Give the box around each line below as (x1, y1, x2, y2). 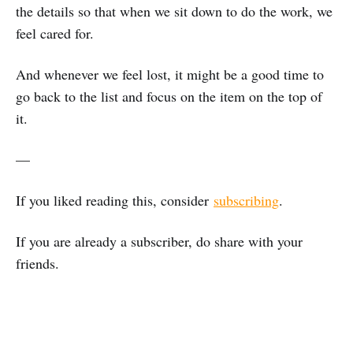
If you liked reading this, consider (16, 191, 214, 210)
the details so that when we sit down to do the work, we (16, 2, 333, 20)
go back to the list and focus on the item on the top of (16, 87, 322, 106)
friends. (16, 254, 59, 273)
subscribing (214, 191, 279, 210)
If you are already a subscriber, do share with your (16, 232, 303, 251)
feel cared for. (16, 24, 94, 43)
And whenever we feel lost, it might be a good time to (16, 65, 324, 84)
